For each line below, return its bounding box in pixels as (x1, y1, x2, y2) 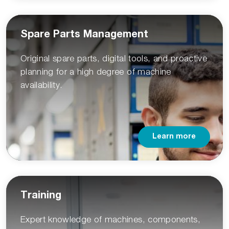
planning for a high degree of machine (20, 66, 171, 77)
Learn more (152, 133, 196, 141)
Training (20, 191, 61, 202)
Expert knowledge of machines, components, (20, 214, 200, 225)
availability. (20, 80, 63, 90)
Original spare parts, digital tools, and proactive (20, 53, 207, 64)
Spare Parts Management (20, 30, 148, 41)
